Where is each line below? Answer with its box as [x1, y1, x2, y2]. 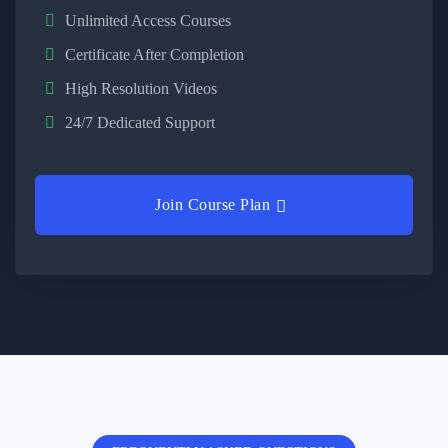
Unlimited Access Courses [65, 12, 231, 29]
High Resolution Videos [65, 80, 217, 97]
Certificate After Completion [65, 46, 244, 63]
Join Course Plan [155, 196, 270, 213]
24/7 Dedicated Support [65, 114, 215, 131]
